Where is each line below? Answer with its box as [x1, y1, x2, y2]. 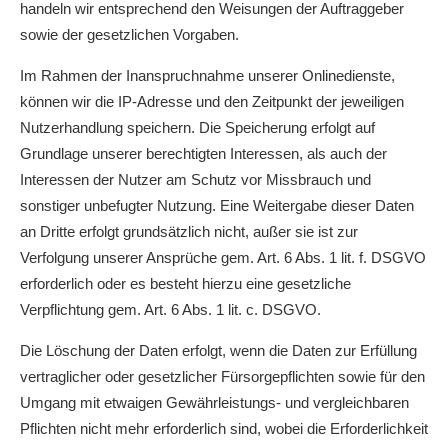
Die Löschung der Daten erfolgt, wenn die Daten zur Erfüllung [20, 342, 417, 359]
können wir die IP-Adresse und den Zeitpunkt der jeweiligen [20, 93, 404, 110]
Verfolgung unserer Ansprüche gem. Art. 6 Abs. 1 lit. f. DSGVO [20, 249, 426, 266]
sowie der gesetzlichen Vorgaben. [20, 26, 239, 43]
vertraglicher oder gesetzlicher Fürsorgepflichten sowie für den [20, 368, 425, 385]
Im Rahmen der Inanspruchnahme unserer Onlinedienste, [20, 67, 395, 84]
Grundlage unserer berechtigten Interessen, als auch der [20, 145, 387, 162]
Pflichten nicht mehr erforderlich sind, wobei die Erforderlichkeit [20, 420, 428, 437]
